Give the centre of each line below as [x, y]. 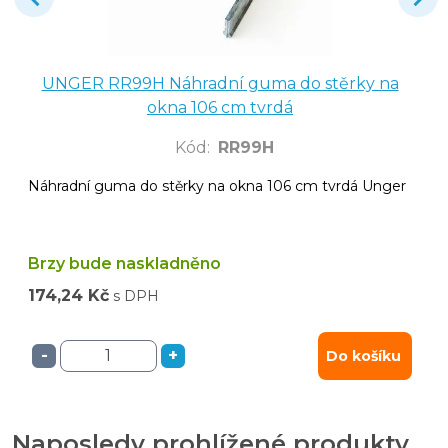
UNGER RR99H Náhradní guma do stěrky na [220, 83]
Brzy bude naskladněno [124, 263]
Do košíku [363, 355]
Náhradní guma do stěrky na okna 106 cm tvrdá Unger [217, 185]
